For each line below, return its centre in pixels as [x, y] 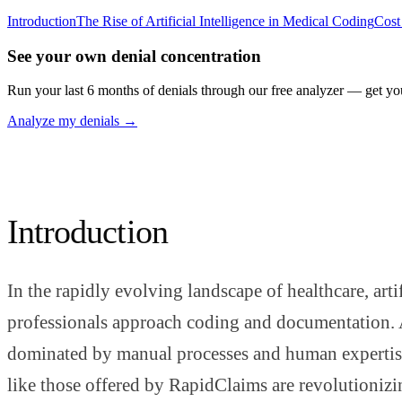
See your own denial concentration [134, 56]
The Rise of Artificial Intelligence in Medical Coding [225, 21]
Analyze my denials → [72, 121]
